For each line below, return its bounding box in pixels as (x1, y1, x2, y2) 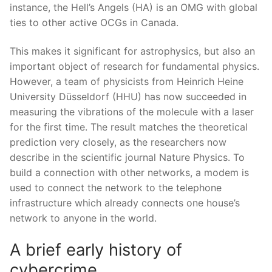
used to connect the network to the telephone (10, 182, 222, 194)
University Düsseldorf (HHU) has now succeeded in (10, 90, 246, 103)
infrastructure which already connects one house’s (10, 197, 240, 209)
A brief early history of (10, 240, 182, 260)
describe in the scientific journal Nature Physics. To (10, 151, 245, 164)
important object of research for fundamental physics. (10, 60, 259, 73)
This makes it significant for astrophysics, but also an (10, 45, 255, 58)
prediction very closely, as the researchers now (10, 136, 226, 149)
